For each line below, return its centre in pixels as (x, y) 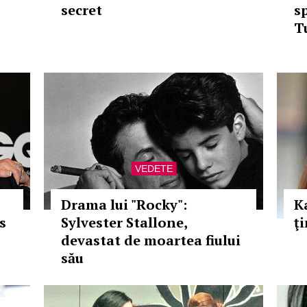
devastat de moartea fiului (151, 240)
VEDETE (153, 169)
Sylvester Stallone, (124, 222)
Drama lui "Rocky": (124, 205)
